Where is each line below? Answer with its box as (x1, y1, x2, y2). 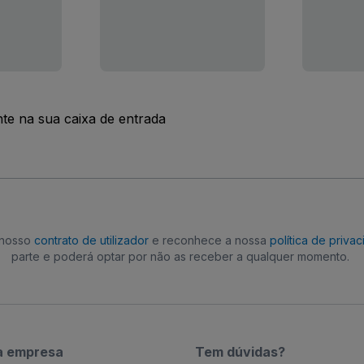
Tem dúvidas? (195, 344, 285, 361)
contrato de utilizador (34, 233, 149, 248)
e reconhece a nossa (149, 233, 270, 248)
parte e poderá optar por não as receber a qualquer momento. (11, 249, 349, 264)
